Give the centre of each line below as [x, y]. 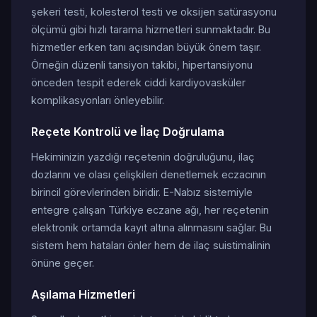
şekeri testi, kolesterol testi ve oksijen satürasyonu [154, 12]
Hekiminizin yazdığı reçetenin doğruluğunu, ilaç [143, 157]
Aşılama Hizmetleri [83, 294]
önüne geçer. [63, 263]
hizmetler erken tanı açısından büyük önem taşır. [146, 47]
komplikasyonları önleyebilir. [98, 100]
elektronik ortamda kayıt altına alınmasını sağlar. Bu [151, 227]
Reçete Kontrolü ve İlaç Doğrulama [128, 132]
